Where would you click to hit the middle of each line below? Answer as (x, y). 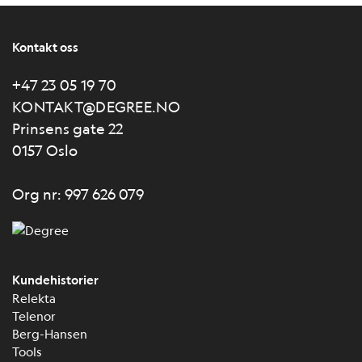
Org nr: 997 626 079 (78, 194)
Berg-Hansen (50, 333)
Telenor (34, 315)
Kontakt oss (45, 47)
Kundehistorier (55, 280)
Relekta (34, 297)
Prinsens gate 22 (67, 128)
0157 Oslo (45, 150)
